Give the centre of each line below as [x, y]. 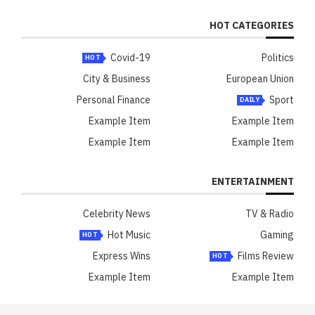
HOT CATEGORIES [252, 26]
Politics [278, 58]
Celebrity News [117, 214]
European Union [260, 79]
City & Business [117, 79]
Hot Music [129, 235]
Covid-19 [130, 58]
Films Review [266, 256]
